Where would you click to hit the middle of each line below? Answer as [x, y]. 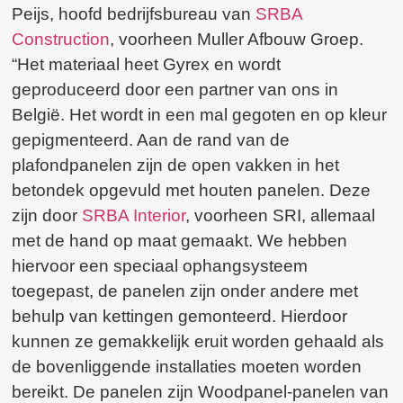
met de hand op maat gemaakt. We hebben [180, 241]
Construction [61, 40]
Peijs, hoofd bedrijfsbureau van [134, 14]
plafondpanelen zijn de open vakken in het [176, 166]
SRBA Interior [134, 216]
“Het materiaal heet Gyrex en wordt [147, 65]
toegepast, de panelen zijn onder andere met [185, 291]
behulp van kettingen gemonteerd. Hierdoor [180, 317]
